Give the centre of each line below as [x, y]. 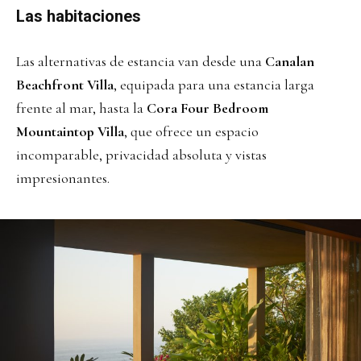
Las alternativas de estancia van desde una [141, 62]
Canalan [290, 62]
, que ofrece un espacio [191, 132]
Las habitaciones [79, 17]
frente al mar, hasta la [81, 108]
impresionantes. [63, 178]
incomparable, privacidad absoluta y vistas [141, 155]
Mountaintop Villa [70, 132]
